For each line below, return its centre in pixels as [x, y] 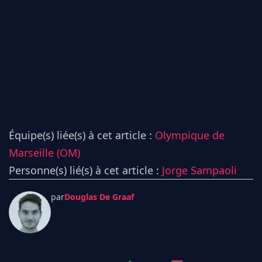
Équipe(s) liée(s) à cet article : [82, 135]
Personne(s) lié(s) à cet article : [85, 170]
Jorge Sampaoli [199, 170]
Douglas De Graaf [99, 197]
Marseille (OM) [44, 153]
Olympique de [190, 135]
